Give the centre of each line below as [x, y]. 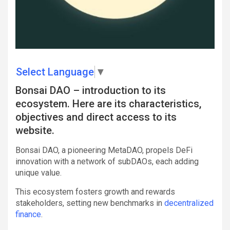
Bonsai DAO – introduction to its [91, 90]
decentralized [189, 203]
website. [35, 130]
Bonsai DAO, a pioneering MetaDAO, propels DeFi [104, 150]
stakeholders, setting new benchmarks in [90, 203]
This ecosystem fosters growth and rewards [95, 191]
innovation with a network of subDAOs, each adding [107, 161]
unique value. [39, 172]
